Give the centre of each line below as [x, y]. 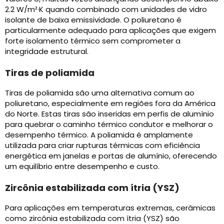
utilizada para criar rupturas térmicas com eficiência [102, 145]
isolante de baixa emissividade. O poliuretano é [93, 20]
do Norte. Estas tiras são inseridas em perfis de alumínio [109, 114]
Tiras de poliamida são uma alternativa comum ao [100, 93]
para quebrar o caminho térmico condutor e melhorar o [109, 124]
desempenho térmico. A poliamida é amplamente [99, 135]
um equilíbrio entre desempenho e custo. [82, 166]
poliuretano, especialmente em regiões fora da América [110, 103]
